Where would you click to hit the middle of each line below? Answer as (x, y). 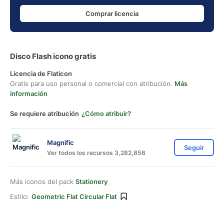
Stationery (91, 181)
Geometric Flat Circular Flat (74, 196)
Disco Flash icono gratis (53, 56)
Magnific (60, 142)
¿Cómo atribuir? (106, 113)
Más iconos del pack (43, 181)
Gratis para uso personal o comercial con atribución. (92, 83)
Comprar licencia (112, 13)
